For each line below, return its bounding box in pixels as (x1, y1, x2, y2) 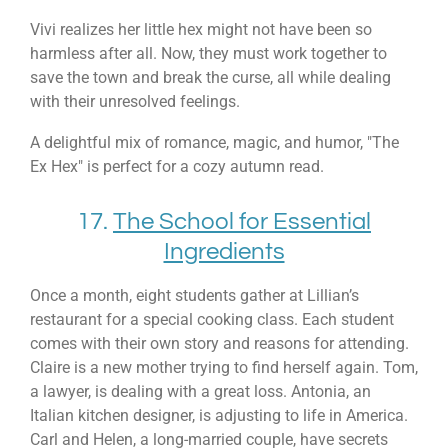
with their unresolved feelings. (30, 92, 240, 112)
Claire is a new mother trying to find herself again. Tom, (30, 357, 418, 377)
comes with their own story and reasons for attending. (30, 333, 409, 353)
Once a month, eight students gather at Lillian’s (30, 285, 359, 305)
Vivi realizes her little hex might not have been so (30, 20, 372, 40)
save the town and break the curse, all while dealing (30, 68, 391, 88)
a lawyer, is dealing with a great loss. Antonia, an (30, 381, 371, 401)
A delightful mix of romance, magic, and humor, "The (30, 132, 399, 152)
